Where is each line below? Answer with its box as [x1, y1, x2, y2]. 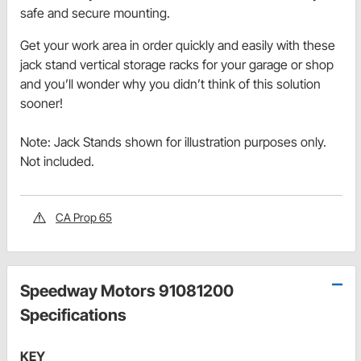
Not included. [20, 153, 94, 170]
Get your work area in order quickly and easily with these [20, 37, 335, 54]
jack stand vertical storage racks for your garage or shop [20, 56, 334, 73]
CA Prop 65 [56, 210, 112, 225]
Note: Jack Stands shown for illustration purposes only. [20, 134, 326, 151]
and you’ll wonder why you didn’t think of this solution [20, 76, 321, 93]
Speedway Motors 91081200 [20, 281, 234, 301]
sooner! [20, 95, 63, 112]
